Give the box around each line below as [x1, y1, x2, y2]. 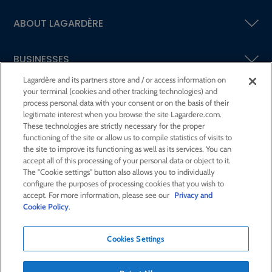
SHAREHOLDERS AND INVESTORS [13, 88, 164, 103]
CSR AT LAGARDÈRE [13, 124, 105, 138]
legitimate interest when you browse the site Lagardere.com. [23, 109, 222, 119]
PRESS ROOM [13, 160, 75, 174]
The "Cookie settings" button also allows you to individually [23, 167, 216, 177]
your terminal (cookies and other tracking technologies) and [23, 86, 218, 96]
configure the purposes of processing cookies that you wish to [23, 178, 225, 188]
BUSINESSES [13, 52, 69, 67]
